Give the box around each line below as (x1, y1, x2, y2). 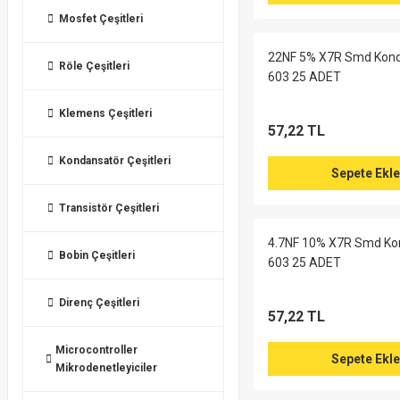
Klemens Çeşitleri (59, 107, 152, 120)
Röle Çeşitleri (59, 60, 129, 72)
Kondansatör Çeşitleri (59, 154, 171, 167)
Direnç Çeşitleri (59, 296, 139, 309)
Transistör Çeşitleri (59, 202, 159, 214)
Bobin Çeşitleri (59, 249, 135, 262)
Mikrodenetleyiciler (55, 362, 158, 374)
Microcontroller (55, 344, 138, 356)
